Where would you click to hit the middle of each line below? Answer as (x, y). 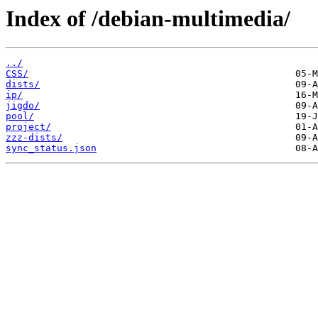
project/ (28, 127)
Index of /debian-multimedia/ (148, 18)
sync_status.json (51, 148)
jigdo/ (23, 106)
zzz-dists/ (34, 138)
